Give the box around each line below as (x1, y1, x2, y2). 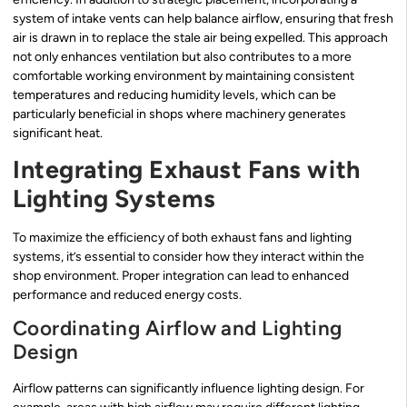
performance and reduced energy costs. (13, 287, 242, 303)
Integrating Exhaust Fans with (13, 154, 361, 185)
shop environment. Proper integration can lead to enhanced (13, 268, 349, 284)
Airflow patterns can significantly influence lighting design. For (13, 381, 364, 397)
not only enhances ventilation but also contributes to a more (13, 48, 352, 65)
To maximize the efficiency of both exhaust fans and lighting (13, 230, 352, 246)
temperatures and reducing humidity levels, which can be (13, 86, 336, 103)
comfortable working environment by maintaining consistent (13, 67, 354, 84)
